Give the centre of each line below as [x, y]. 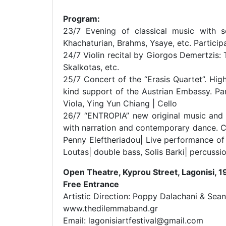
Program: [81, 18]
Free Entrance [91, 184]
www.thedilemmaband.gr [110, 208]
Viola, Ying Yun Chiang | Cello [120, 103]
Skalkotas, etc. [91, 67]
